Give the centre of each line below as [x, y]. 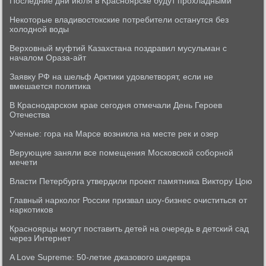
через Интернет [40, 238]
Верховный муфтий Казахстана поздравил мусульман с [118, 48]
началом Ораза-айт [48, 58]
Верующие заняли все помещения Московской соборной [122, 153]
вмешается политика [50, 86]
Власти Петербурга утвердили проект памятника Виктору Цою [131, 181]
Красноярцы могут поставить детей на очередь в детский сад [129, 229]
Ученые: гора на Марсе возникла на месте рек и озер [114, 134]
